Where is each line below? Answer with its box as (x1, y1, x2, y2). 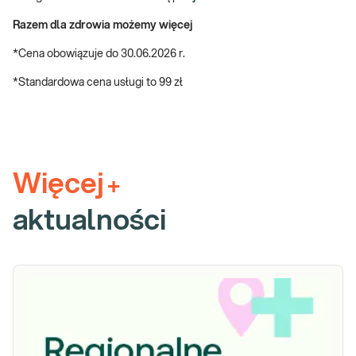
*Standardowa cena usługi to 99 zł (13, 77, 183, 88)
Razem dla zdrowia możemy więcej (13, 20, 192, 31)
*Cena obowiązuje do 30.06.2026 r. (13, 48, 185, 60)
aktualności (13, 207, 166, 235)
